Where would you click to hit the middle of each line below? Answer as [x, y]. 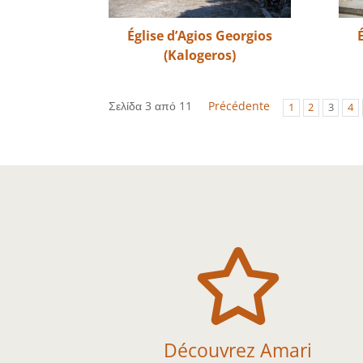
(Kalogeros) [200, 55]
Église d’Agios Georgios [200, 35]
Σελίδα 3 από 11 [151, 106]
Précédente [239, 106]
